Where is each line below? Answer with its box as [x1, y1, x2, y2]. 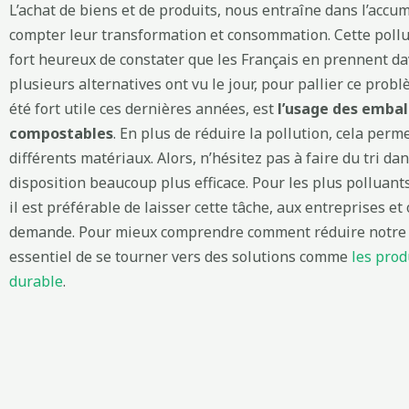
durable [9, 270, 63, 291]
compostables [9, 122, 113, 143]
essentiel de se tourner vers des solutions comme [9, 246, 351, 267]
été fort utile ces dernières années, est [9, 98, 278, 119]
